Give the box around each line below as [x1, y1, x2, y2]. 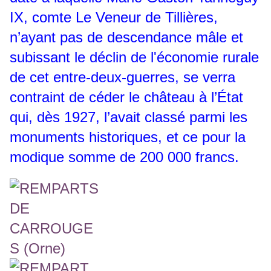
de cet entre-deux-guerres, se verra [10, 69, 235, 86]
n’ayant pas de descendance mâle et [10, 29, 243, 46]
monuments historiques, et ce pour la [10, 129, 246, 146]
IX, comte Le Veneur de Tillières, [10, 9, 218, 26]
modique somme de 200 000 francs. [10, 149, 239, 166]
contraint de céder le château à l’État [10, 89, 243, 106]
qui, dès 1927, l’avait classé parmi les [10, 109, 247, 126]
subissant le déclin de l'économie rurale [10, 49, 259, 66]
